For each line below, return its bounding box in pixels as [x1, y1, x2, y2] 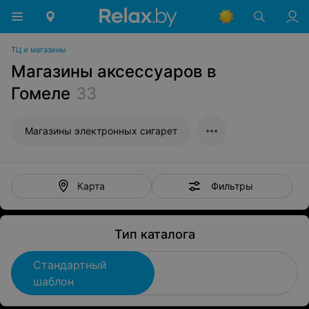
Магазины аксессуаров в [11, 61, 217, 81]
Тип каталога [114, 227, 195, 241]
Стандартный [33, 258, 107, 272]
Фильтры [210, 179, 253, 192]
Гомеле [11, 83, 70, 103]
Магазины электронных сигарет [25, 125, 177, 137]
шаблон [33, 275, 74, 288]
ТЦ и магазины [11, 45, 66, 54]
